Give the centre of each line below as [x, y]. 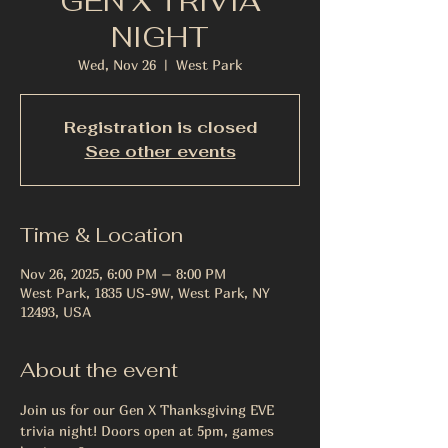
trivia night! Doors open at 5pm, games [149, 430]
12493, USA [55, 311]
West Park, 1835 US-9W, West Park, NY [145, 292]
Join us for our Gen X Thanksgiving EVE [149, 409]
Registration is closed [160, 127]
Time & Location [101, 235]
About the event [99, 370]
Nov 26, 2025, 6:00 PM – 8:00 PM [123, 273]
